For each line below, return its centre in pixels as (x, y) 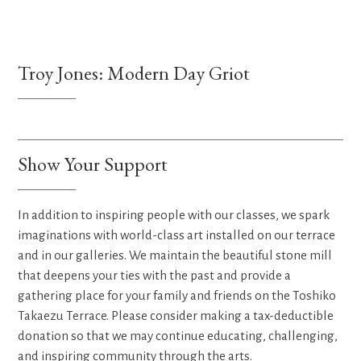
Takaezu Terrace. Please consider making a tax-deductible (176, 315)
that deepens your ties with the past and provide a (155, 275)
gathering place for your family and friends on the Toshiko (177, 295)
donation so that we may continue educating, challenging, (178, 335)
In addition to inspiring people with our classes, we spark (174, 214)
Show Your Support (93, 164)
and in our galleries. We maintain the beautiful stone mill (175, 255)
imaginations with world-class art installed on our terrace (177, 234)
